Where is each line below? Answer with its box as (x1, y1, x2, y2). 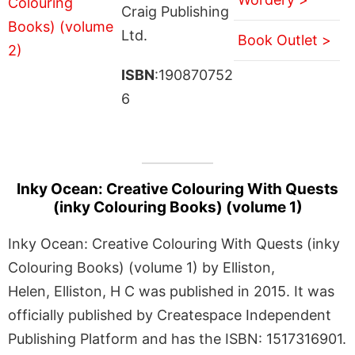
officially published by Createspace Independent (8, 306, 331, 323)
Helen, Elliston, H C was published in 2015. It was (8, 282, 334, 300)
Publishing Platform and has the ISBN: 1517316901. (8, 330, 346, 347)
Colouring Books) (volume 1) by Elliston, (8, 258, 275, 276)
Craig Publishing (120, 2, 229, 20)
